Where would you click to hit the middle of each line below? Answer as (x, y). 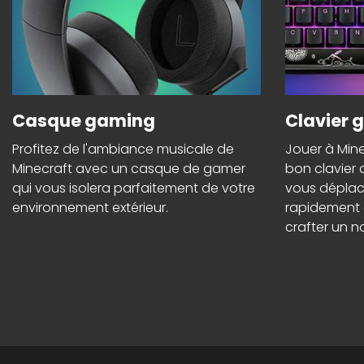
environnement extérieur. (90, 208)
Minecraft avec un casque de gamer (129, 169)
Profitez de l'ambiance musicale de (123, 149)
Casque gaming (84, 121)
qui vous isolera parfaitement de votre (134, 188)
